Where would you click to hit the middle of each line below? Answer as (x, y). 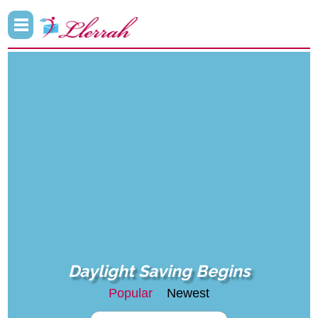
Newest (188, 294)
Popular (131, 294)
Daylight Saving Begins (159, 271)
